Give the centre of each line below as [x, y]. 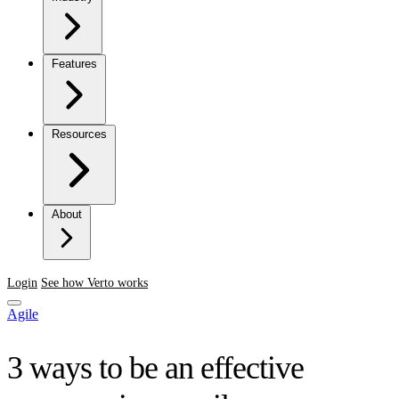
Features [74, 64]
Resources [79, 134]
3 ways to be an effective [155, 367]
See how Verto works [94, 283]
